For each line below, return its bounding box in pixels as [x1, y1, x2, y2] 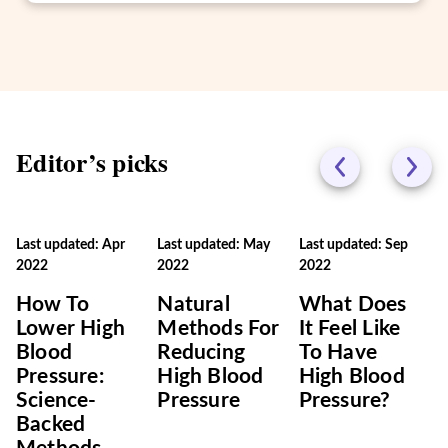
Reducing [157, 342, 245, 363]
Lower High [16, 318, 126, 339]
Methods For [157, 318, 280, 339]
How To [16, 294, 90, 315]
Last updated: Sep [298, 238, 408, 252]
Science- [16, 390, 97, 411]
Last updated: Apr [16, 238, 125, 252]
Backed [16, 414, 86, 435]
